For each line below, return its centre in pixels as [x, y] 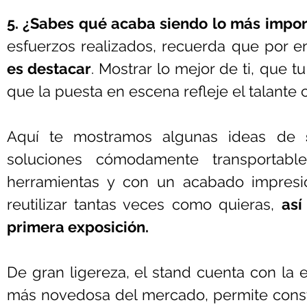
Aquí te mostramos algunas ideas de [156, 136]
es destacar [49, 69]
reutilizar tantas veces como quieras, [144, 204]
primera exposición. [78, 227]
